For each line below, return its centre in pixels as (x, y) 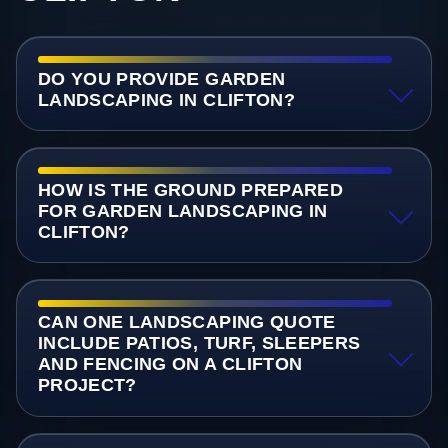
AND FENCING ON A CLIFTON (170, 364)
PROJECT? (87, 385)
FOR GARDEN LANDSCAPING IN (182, 211)
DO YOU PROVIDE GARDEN (161, 79)
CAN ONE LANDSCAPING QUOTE (186, 322)
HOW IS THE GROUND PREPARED (190, 190)
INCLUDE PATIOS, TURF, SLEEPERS (199, 343)
